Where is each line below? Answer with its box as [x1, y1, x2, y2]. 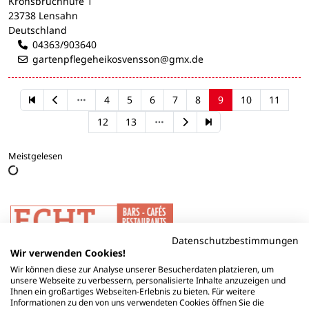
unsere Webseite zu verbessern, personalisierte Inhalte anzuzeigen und [10, 275, 286, 286]
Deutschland [8, 23, 67, 37]
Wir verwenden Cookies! [10, 246, 126, 259]
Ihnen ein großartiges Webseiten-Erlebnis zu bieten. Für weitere [10, 286, 255, 297]
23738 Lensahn [8, 9, 78, 23]
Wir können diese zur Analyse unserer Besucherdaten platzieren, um [10, 263, 274, 275]
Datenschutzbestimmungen [172, 234, 299, 247]
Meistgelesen [8, 150, 63, 163]
